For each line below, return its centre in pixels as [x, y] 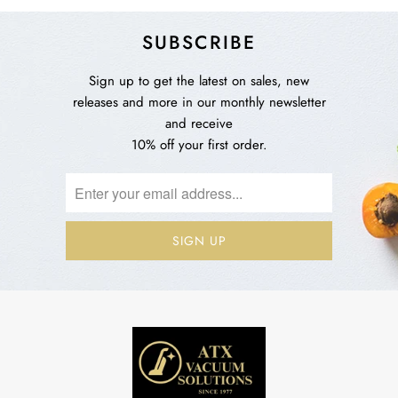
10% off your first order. [199, 145]
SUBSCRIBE [199, 42]
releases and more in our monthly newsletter [199, 103]
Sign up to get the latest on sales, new [199, 81]
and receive [199, 124]
